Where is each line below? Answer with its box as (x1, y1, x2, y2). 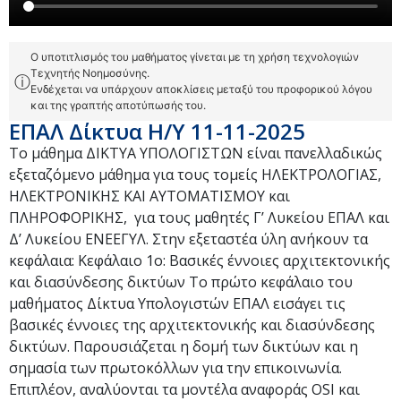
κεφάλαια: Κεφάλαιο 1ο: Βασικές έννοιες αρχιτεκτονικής (9, 251, 390, 270)
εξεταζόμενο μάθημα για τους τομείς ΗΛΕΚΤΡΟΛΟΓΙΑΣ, (9, 165, 381, 184)
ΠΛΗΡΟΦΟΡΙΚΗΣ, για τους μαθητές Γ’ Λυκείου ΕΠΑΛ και (9, 208, 389, 227)
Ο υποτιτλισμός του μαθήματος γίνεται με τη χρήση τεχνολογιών (30, 50, 359, 64)
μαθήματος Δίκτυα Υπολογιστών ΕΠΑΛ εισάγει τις (9, 294, 346, 313)
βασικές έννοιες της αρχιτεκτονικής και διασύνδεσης (9, 315, 375, 335)
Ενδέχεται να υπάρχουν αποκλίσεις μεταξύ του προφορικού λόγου (30, 82, 372, 96)
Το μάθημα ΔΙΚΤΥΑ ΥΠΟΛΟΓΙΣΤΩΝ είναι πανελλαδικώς (9, 143, 382, 163)
